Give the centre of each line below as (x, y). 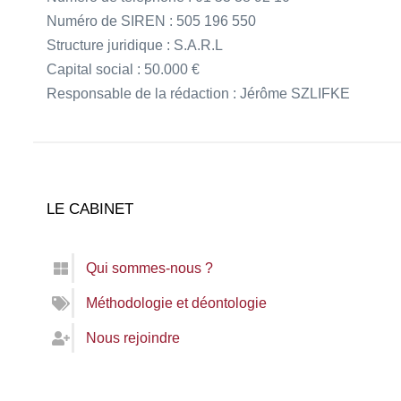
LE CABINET (90, 209)
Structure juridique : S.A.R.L (135, 45)
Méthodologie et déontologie (176, 303)
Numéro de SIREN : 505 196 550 (151, 21)
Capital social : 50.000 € (123, 69)
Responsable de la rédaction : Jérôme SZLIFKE (198, 94)
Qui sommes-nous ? (149, 268)
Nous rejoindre (133, 338)
